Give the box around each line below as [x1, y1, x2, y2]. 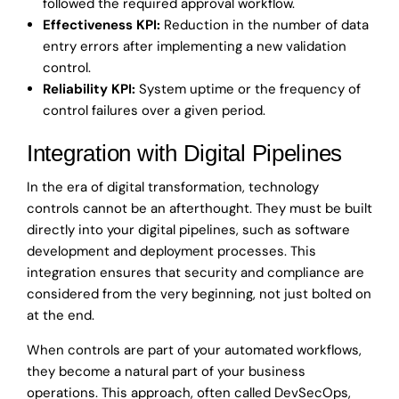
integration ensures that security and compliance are [27, 264, 364, 282]
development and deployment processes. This [27, 242, 316, 261]
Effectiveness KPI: [43, 16, 160, 35]
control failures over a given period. [43, 102, 265, 120]
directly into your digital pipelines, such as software [27, 221, 350, 240]
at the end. [27, 306, 94, 325]
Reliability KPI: [43, 80, 135, 99]
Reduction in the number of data [160, 16, 369, 35]
